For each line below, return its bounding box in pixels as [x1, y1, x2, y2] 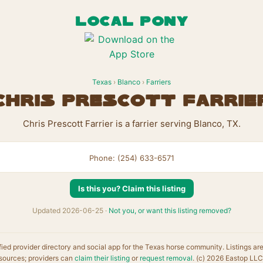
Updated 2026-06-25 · [32, 206, 109, 215]
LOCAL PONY [75, 16, 188, 28]
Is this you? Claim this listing [77, 184, 186, 193]
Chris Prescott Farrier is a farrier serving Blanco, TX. [22, 118, 241, 129]
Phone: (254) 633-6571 [89, 153, 174, 163]
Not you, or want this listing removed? [108, 206, 231, 215]
